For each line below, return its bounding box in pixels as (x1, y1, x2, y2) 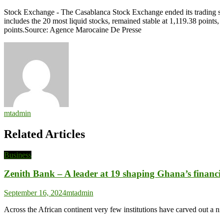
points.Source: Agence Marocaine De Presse (4, 25, 141, 34)
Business (4, 150, 31, 159)
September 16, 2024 (4, 189, 66, 197)
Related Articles (4, 127, 85, 140)
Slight (129, 43, 147, 52)
